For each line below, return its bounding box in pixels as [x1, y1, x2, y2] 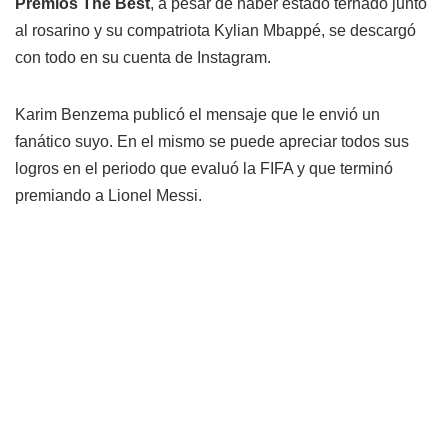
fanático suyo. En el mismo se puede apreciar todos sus [15, 132, 409, 150]
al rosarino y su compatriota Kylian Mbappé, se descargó [15, 21, 416, 39]
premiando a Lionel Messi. [15, 186, 202, 204]
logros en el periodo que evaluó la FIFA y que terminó [15, 159, 393, 177]
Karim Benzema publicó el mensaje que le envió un [15, 105, 380, 123]
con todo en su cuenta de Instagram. [15, 48, 271, 66]
